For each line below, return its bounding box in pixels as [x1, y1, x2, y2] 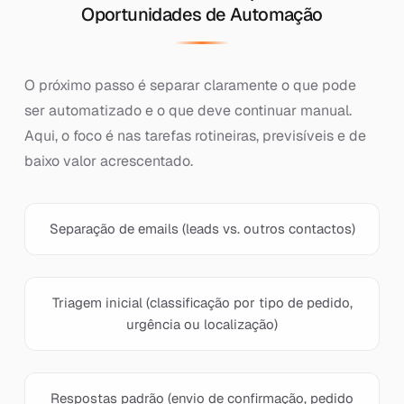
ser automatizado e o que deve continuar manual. [23, 101, 352, 120]
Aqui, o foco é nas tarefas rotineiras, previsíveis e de [23, 126, 366, 145]
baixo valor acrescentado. [23, 151, 193, 170]
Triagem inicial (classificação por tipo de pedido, [51, 294, 353, 311]
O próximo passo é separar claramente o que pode [23, 76, 356, 95]
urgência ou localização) [126, 316, 278, 333]
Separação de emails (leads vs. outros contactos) [49, 220, 355, 237]
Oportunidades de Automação [81, 3, 323, 26]
